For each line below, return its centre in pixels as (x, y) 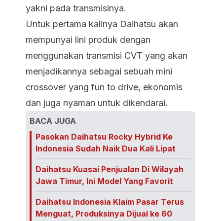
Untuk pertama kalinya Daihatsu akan (102, 24)
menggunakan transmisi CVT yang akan (107, 55)
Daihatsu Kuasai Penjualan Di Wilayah (110, 169)
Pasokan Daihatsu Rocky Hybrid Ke (104, 137)
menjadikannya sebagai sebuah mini (99, 71)
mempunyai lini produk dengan (88, 40)
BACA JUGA (53, 121)
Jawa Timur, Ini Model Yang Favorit (104, 181)
